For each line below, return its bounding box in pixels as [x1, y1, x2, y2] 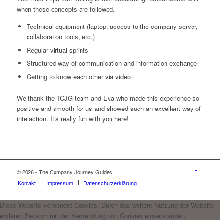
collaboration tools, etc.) [26, 32, 95, 42]
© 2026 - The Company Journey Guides [16, 167, 112, 176]
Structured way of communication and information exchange [26, 58, 197, 68]
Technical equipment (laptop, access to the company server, [26, 22, 198, 31]
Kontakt [17, 178, 36, 187]
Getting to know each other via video [26, 72, 131, 82]
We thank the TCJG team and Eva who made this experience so [16, 93, 199, 103]
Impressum [46, 178, 73, 187]
